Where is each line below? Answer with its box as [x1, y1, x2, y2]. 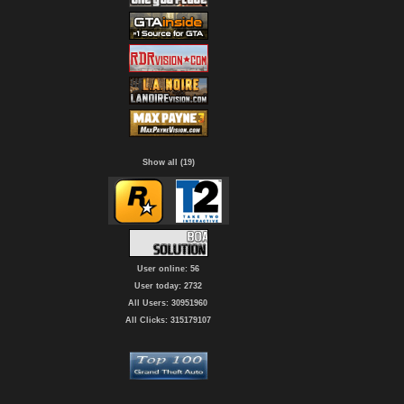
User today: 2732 [133, 281, 202, 290]
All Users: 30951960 [128, 298, 207, 308]
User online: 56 [136, 264, 199, 273]
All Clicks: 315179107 [124, 316, 211, 325]
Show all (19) [142, 158, 195, 167]
